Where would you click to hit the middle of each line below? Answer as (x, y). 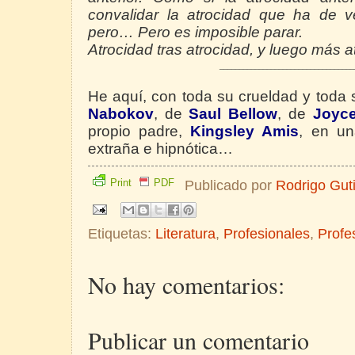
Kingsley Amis (245, 132)
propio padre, (139, 132)
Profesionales (267, 233)
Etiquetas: (122, 233)
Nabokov (121, 114)
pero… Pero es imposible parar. (195, 32)
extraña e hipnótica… (160, 149)
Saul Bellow (233, 114)
